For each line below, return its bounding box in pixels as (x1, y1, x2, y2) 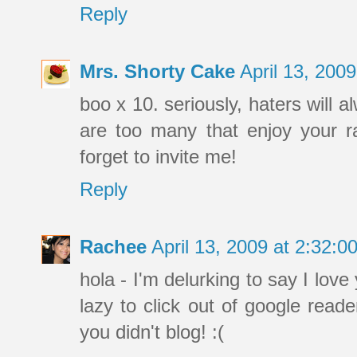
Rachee (80, 236, 147, 258)
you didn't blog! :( (80, 321, 224, 343)
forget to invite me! (80, 146, 237, 168)
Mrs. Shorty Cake (80, 61, 235, 83)
